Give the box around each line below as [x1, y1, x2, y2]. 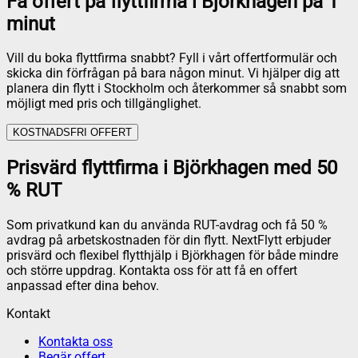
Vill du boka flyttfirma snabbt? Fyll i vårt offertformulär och [6, 50, 337, 66]
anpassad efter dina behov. [6, 278, 159, 294]
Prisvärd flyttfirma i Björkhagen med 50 [6, 157, 337, 180]
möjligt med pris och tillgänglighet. [6, 96, 201, 112]
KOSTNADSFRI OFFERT [13, 126, 132, 139]
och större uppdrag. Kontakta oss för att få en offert [6, 263, 297, 279]
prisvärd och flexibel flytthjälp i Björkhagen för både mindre [6, 248, 338, 264]
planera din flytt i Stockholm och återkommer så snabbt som [6, 81, 347, 97]
